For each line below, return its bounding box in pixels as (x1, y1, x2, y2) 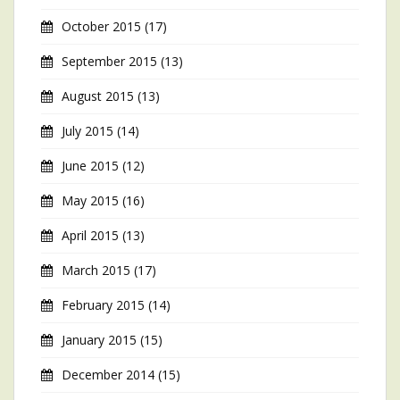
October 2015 (62, 18, 141, 35)
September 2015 (62, 53, 157, 70)
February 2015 (62, 296, 145, 313)
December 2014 (62, 366, 154, 383)
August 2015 (62, 87, 134, 104)
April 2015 (62, 227, 119, 244)
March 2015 (62, 262, 130, 279)
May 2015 (62, 192, 119, 209)
